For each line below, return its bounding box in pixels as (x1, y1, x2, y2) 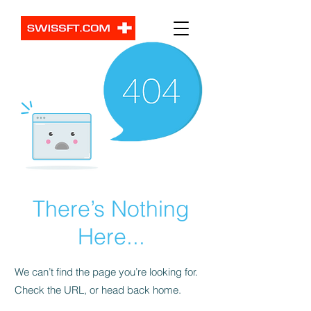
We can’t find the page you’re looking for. (15, 265, 198, 278)
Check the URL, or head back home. (15, 283, 181, 296)
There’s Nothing (33, 195, 190, 222)
